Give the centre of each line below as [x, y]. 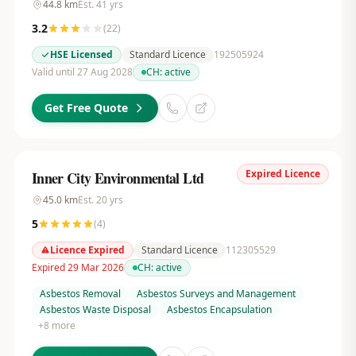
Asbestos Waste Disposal [95, 310]
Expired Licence [283, 174]
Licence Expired [87, 250]
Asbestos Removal [80, 294]
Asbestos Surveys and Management [216, 294]
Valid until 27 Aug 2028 [82, 72]
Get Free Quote [86, 108]
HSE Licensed [81, 54]
